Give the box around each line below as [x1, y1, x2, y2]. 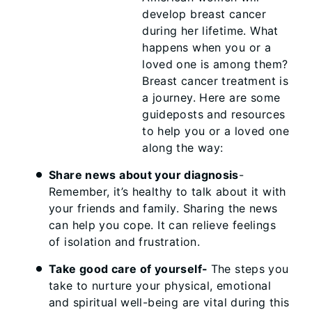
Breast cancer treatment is [142, 74, 289, 88]
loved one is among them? [142, 57, 288, 71]
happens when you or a [142, 40, 272, 54]
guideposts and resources [142, 107, 286, 121]
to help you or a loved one [142, 124, 290, 138]
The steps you [210, 262, 289, 276]
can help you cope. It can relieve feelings [49, 218, 276, 232]
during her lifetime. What [142, 24, 279, 38]
